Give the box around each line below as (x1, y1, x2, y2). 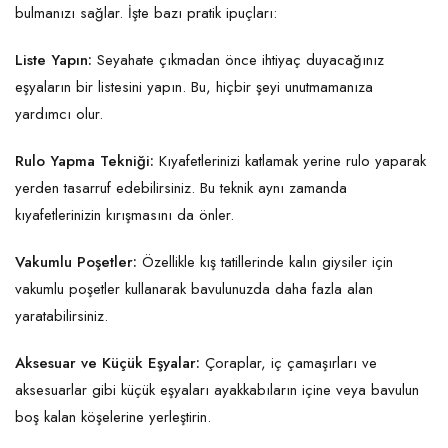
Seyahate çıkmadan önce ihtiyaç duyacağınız (92, 49, 384, 72)
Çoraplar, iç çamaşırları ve (200, 352, 377, 375)
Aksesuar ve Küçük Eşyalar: (15, 352, 200, 375)
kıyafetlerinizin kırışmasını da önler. (15, 204, 239, 227)
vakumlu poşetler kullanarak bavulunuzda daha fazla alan (15, 278, 373, 301)
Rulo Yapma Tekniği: (15, 150, 154, 173)
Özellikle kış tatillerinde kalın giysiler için (137, 251, 393, 274)
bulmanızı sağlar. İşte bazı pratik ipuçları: (15, 2, 282, 25)
